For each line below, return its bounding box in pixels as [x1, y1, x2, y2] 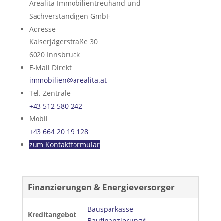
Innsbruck [46, 50, 80, 59]
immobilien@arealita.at [29, 75, 107, 85]
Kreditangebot [27, 210, 76, 219]
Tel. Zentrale [29, 88, 71, 98]
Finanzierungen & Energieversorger [27, 182, 175, 193]
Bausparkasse [87, 204, 133, 214]
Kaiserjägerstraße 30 [29, 37, 100, 46]
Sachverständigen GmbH [29, 11, 111, 21]
